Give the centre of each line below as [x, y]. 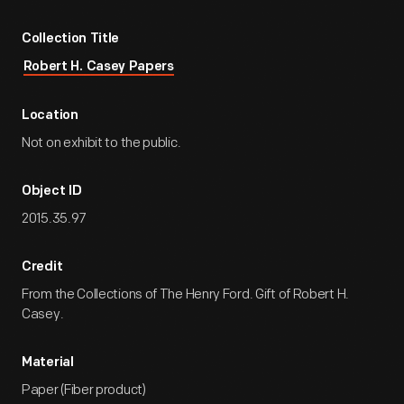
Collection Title [71, 39]
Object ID [52, 192]
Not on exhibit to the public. [101, 143]
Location [50, 116]
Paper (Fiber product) [84, 390]
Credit [42, 267]
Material [48, 363]
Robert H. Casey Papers [98, 67]
